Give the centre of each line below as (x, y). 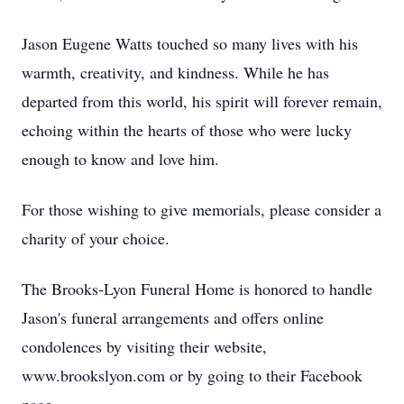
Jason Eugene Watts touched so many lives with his (190, 43)
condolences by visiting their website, (144, 346)
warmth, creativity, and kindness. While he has (175, 72)
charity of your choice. (96, 238)
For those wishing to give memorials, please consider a (202, 209)
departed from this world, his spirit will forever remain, (202, 101)
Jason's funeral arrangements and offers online (173, 317)
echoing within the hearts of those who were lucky (187, 130)
